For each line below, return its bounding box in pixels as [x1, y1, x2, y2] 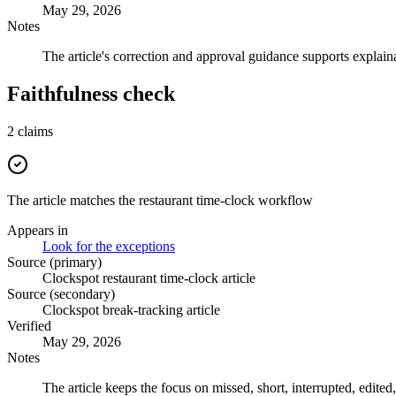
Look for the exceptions [42, 239, 175, 255]
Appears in [7, 223, 68, 239]
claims [18, 124, 53, 140]
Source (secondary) [7, 286, 115, 302]
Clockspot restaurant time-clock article [42, 270, 255, 286]
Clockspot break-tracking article [42, 302, 220, 318]
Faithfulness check [7, 82, 175, 106]
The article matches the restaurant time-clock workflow [7, 193, 313, 209]
